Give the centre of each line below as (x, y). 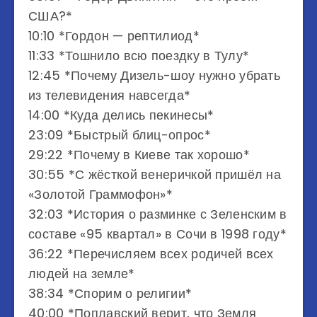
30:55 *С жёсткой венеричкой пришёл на (155, 174)
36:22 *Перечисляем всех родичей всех (151, 254)
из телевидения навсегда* (110, 95)
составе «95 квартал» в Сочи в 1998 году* (157, 234)
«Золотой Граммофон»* (100, 194)
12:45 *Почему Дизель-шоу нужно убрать (155, 75)
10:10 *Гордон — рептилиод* (114, 36)
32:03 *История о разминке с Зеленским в (158, 214)
